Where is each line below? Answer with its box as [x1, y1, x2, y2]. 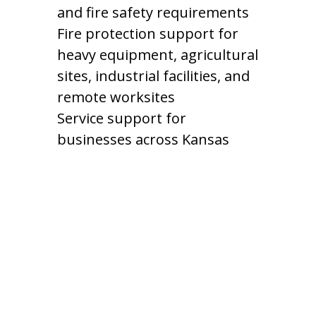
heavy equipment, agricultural [56, 45, 258, 64]
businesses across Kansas [56, 130, 229, 149]
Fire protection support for [56, 24, 238, 43]
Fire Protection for [56, 283, 240, 306]
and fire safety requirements [56, 3, 249, 22]
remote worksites [56, 87, 175, 107]
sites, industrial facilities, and [56, 66, 250, 85]
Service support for [56, 109, 186, 128]
